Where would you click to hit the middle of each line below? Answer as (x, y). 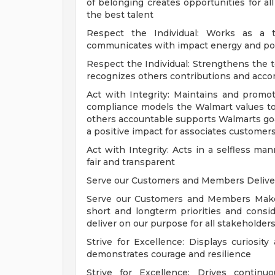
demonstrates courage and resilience (169, 254)
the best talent (120, 15)
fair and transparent (131, 162)
